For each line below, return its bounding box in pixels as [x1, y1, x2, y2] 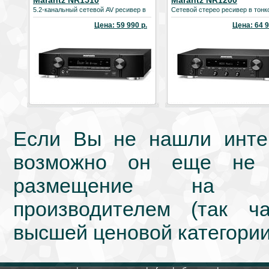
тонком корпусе [33, 13, 81, 20]
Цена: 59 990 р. [94, 21, 147, 29]
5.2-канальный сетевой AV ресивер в [33, 6, 146, 13]
